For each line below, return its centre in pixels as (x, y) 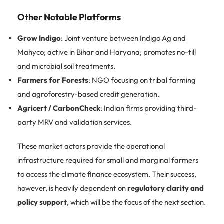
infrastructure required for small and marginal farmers (108, 160)
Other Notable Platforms (69, 17)
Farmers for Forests (53, 80)
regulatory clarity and (166, 188)
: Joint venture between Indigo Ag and (123, 38)
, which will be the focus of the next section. (136, 202)
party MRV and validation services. (75, 122)
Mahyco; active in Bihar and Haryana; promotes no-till (107, 52)
